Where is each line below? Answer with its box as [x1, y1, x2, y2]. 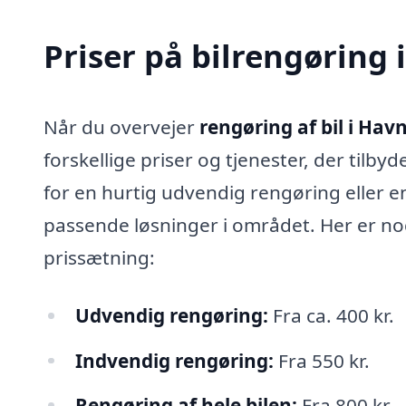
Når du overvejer [43, 113, 199, 140]
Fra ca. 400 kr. [267, 302, 394, 328]
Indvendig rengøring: [74, 347, 274, 373]
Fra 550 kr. [273, 347, 370, 373]
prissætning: [43, 244, 155, 270]
